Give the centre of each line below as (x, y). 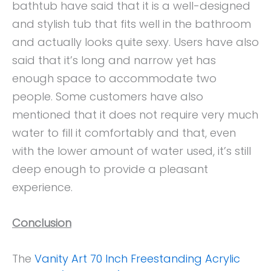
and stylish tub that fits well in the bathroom (132, 24)
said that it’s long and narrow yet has (114, 60)
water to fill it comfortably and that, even (124, 133)
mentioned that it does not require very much (135, 115)
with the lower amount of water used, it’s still (132, 151)
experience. (42, 188)
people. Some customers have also (108, 97)
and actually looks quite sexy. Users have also (135, 42)
